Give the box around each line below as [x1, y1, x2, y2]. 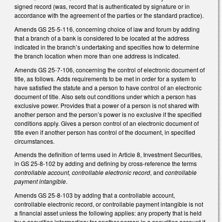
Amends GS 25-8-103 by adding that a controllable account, [14, 190, 175, 199]
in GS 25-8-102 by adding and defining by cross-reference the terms [14, 159, 197, 168]
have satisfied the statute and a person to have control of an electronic [14, 83, 202, 92]
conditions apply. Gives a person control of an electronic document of [14, 118, 199, 127]
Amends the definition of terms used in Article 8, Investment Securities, [14, 150, 202, 159]
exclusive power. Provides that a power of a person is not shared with [14, 101, 199, 110]
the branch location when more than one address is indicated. [14, 51, 180, 60]
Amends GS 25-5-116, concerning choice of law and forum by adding [14, 24, 200, 33]
